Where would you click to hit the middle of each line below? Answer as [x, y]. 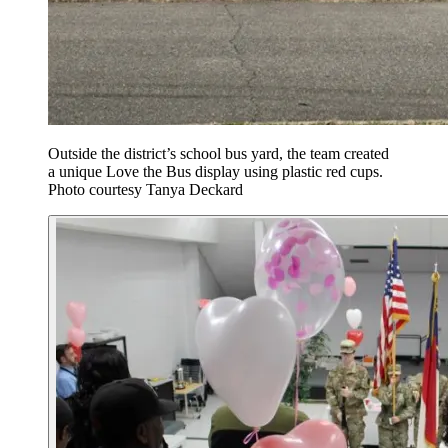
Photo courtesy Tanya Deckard [145, 189]
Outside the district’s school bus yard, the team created [218, 153]
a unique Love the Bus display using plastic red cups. [215, 171]
